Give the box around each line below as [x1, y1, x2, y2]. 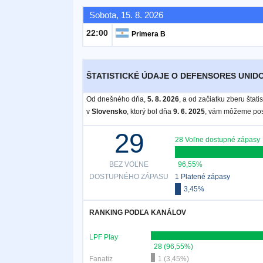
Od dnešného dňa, [86, 95, 147, 103]
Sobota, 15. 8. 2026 [89, 10, 163, 20]
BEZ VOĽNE [109, 160, 149, 168]
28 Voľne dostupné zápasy [174, 136, 260, 144]
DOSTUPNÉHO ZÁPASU [89, 173, 169, 181]
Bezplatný [9, 23, 50, 33]
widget [9, 35, 36, 45]
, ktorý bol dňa [126, 107, 173, 116]
